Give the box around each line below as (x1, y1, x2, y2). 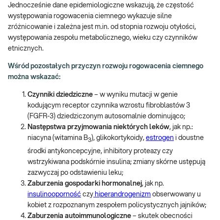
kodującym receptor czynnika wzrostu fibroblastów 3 (27, 102, 190, 110)
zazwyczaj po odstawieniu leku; (27, 169, 123, 176)
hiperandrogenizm (93, 191, 151, 198)
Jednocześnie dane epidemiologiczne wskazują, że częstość (8, 2, 194, 9)
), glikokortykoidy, (91, 135, 146, 142)
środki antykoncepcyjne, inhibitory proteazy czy (27, 147, 173, 155)
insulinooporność (27, 191, 81, 198)
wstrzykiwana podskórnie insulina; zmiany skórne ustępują (27, 158, 205, 165)
